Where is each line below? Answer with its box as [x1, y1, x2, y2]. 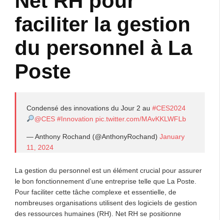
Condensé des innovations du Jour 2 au [27, 104, 152, 112]
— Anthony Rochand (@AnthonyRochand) [27, 132, 160, 140]
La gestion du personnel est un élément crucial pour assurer [15, 166, 202, 174]
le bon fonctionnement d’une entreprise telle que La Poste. [15, 177, 196, 185]
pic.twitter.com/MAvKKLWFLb [95, 114, 186, 123]
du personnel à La [15, 36, 192, 59]
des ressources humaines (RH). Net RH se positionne [15, 209, 181, 218]
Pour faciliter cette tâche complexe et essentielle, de [15, 188, 176, 196]
